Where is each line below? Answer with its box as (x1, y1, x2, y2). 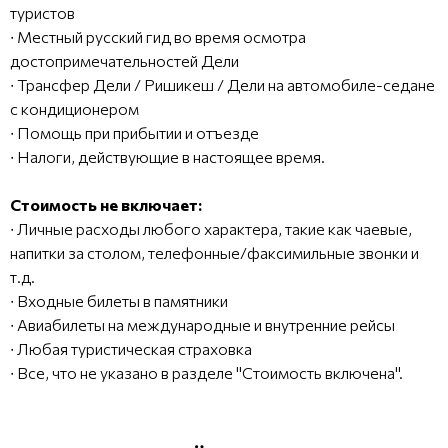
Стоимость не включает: (10, 194, 202, 214)
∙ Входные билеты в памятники (10, 290, 228, 310)
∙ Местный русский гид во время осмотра (10, 26, 306, 46)
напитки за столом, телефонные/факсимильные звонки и (10, 242, 419, 262)
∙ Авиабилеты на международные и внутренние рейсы (10, 314, 395, 334)
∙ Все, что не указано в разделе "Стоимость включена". (10, 362, 403, 382)
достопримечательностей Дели (10, 50, 239, 70)
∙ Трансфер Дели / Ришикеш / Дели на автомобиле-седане (10, 74, 435, 94)
